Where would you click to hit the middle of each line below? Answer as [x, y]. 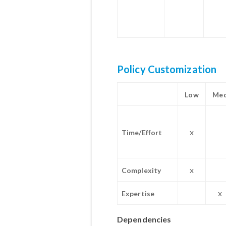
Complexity [141, 170]
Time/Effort [142, 132]
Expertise [138, 193]
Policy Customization [167, 69]
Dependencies [144, 219]
